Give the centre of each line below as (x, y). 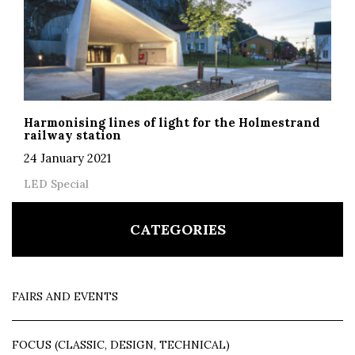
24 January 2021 (67, 158)
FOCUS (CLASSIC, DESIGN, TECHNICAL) (121, 344)
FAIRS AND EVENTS (65, 296)
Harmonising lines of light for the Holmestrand (172, 122)
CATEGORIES (177, 229)
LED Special (56, 183)
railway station (73, 135)
